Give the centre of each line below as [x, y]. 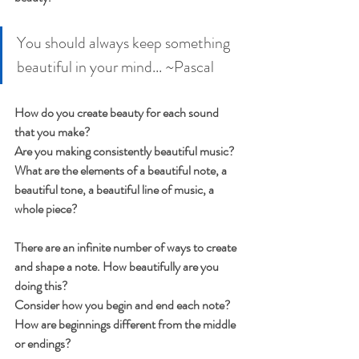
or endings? [43, 343]
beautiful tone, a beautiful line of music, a [115, 189]
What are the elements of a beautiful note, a [122, 170]
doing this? [41, 285]
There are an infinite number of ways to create [127, 247]
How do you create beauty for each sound [118, 112]
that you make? [52, 131]
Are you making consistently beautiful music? [125, 151]
